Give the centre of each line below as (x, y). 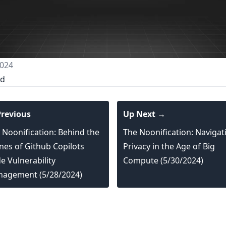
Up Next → (144, 114)
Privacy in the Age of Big (169, 147)
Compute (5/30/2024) (163, 161)
